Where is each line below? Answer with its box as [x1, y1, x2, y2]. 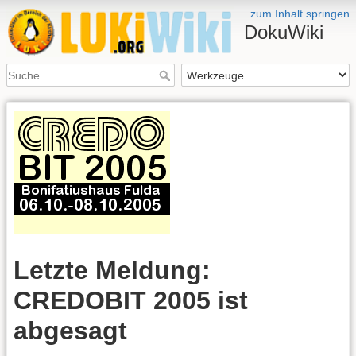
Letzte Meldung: [14, 255, 211, 284]
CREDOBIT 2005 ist [14, 285, 248, 315]
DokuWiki [244, 21, 324, 43]
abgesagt [14, 315, 127, 345]
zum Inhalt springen [250, 7, 350, 20]
